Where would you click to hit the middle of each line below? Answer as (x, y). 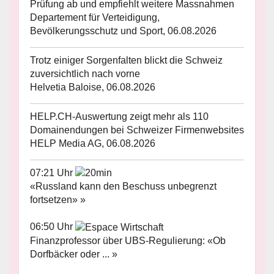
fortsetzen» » (58, 200)
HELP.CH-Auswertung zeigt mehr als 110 (119, 116)
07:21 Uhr (53, 172)
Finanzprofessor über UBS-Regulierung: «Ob (128, 241)
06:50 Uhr (53, 227)
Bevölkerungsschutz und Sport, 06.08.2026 (123, 31)
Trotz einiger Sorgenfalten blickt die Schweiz (126, 60)
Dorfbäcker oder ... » (74, 254)
